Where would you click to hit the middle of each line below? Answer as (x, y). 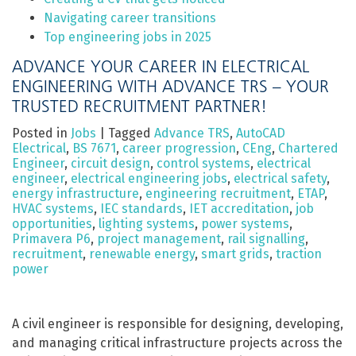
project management (159, 239)
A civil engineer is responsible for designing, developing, (178, 324)
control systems (203, 163)
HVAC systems (53, 209)
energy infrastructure (75, 193)
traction (299, 254)
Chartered (308, 148)
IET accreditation (239, 209)
